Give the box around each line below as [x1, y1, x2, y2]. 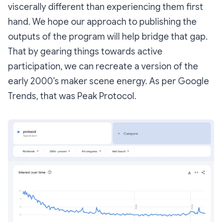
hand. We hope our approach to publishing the [8, 16, 197, 27]
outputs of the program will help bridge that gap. [8, 31, 208, 42]
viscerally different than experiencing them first [8, 1, 203, 12]
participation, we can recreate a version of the [8, 60, 198, 72]
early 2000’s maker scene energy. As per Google [8, 75, 209, 87]
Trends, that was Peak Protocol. [8, 90, 136, 102]
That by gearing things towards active [8, 46, 163, 57]
